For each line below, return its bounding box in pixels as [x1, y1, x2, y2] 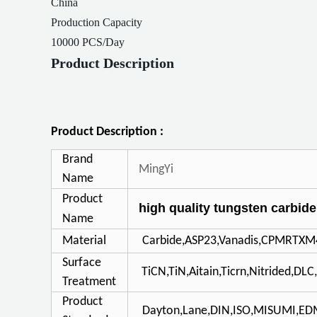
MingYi [139, 163, 173, 176]
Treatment [62, 275, 116, 289]
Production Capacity [51, 16, 142, 28]
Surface [62, 256, 101, 270]
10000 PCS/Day [51, 36, 125, 48]
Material [62, 234, 109, 248]
